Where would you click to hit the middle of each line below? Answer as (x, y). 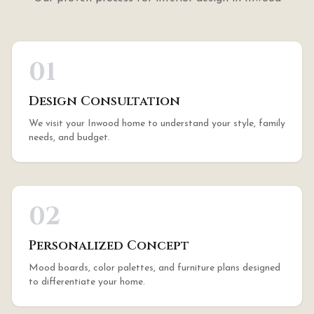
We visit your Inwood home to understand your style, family (157, 124)
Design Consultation (104, 101)
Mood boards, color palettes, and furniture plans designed (155, 268)
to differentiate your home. (87, 282)
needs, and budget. (69, 138)
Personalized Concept (109, 246)
